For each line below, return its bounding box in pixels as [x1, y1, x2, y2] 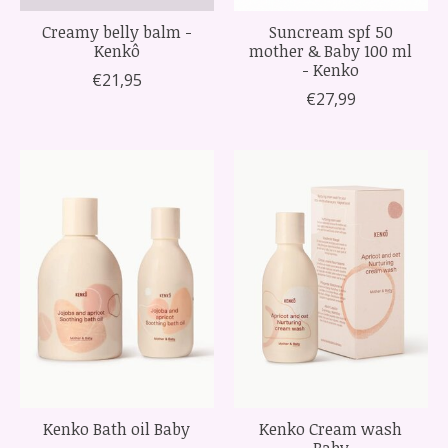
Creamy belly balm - [41, 20, 192, 43]
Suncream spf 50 [268, 20, 393, 43]
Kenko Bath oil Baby [43, 417, 191, 440]
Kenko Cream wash [259, 417, 403, 440]
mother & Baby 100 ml [249, 39, 413, 62]
